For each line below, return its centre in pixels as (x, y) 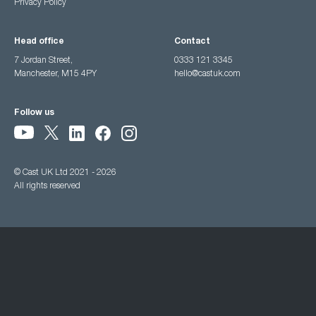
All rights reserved (47, 187)
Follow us (34, 113)
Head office (39, 42)
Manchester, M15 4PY (55, 74)
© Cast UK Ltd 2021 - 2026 (65, 173)
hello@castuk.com (207, 74)
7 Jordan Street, (43, 61)
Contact (192, 42)
